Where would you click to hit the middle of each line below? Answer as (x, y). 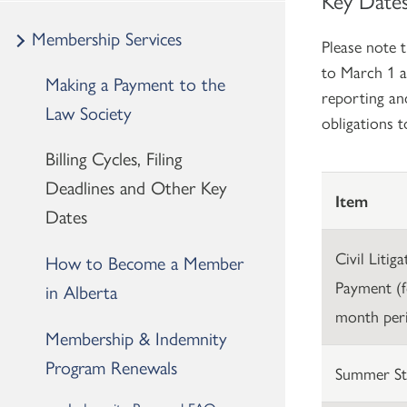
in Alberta (81, 291)
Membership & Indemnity (136, 337)
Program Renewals (111, 366)
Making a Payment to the (135, 83)
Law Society (89, 112)
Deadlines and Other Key (136, 186)
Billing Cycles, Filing (114, 157)
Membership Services (107, 37)
